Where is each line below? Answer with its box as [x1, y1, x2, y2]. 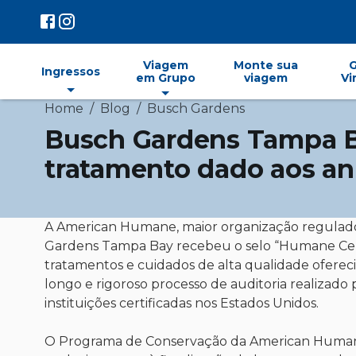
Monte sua [234, 58, 299, 72]
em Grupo [135, 71, 195, 85]
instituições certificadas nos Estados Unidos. [44, 296, 319, 311]
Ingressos [41, 64, 100, 79]
